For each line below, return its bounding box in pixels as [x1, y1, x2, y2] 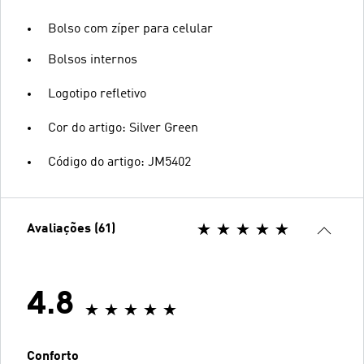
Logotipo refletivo [48, 88, 146, 101]
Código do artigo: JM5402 [48, 156, 191, 169]
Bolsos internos [48, 54, 137, 67]
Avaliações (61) [27, 223, 115, 236]
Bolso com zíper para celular [48, 23, 213, 36]
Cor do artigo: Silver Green [48, 122, 198, 135]
